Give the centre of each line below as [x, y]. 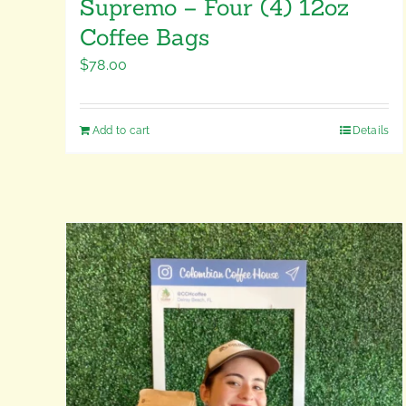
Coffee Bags [145, 38]
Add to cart [121, 131]
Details [371, 131]
